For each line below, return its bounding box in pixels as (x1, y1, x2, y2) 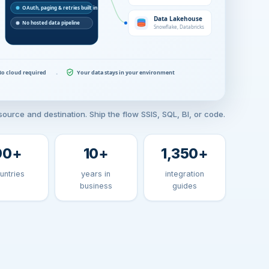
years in (81, 169, 111, 179)
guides (172, 181, 197, 191)
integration (165, 169, 204, 179)
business (79, 181, 112, 191)
